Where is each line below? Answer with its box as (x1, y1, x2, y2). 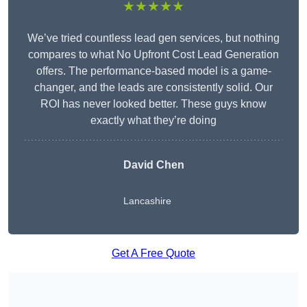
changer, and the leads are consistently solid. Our (34, 82, 273, 94)
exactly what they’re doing (90, 114, 217, 127)
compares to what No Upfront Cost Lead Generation (28, 49, 279, 61)
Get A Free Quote (112, 247, 195, 260)
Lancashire (123, 195, 171, 207)
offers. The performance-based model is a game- (36, 65, 271, 77)
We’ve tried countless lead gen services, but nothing (27, 32, 280, 45)
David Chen (123, 159, 184, 171)
